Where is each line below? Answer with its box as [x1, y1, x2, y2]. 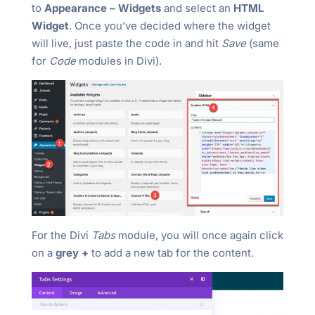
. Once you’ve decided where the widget [68, 18, 271, 32]
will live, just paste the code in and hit [31, 36, 221, 50]
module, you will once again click [115, 229, 283, 243]
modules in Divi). [75, 53, 162, 67]
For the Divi [31, 229, 91, 243]
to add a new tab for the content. [88, 246, 254, 260]
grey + [55, 246, 89, 260]
